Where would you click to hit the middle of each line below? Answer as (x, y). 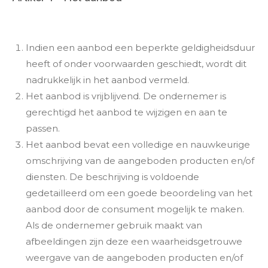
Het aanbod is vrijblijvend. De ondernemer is (126, 96)
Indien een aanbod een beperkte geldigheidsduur (140, 48)
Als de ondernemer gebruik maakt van (114, 225)
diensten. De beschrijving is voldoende (112, 177)
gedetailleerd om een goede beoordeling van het (139, 193)
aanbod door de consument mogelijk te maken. (135, 209)
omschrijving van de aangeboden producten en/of (140, 161)
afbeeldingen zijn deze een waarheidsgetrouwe (134, 241)
